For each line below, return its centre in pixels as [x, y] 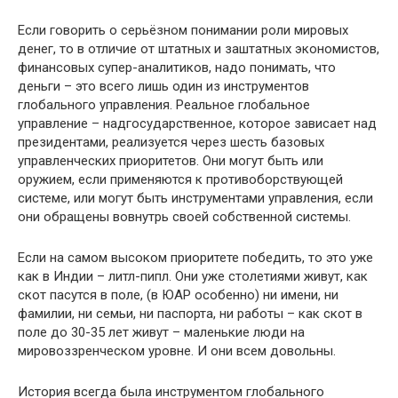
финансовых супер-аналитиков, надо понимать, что [177, 67]
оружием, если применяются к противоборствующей [180, 179]
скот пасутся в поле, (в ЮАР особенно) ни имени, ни [178, 295]
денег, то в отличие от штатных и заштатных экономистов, [199, 48]
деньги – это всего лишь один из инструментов [163, 86]
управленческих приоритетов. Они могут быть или [171, 160]
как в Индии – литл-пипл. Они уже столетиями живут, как [193, 276]
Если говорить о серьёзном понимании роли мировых [183, 30]
